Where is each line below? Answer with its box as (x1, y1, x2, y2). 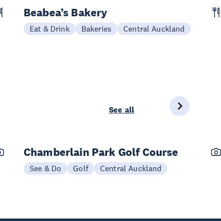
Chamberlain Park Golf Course (24, 145, 179, 159)
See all (109, 105, 134, 115)
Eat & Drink (30, 24, 70, 34)
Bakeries (81, 24, 112, 34)
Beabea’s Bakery (24, 5, 108, 19)
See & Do (30, 163, 62, 173)
